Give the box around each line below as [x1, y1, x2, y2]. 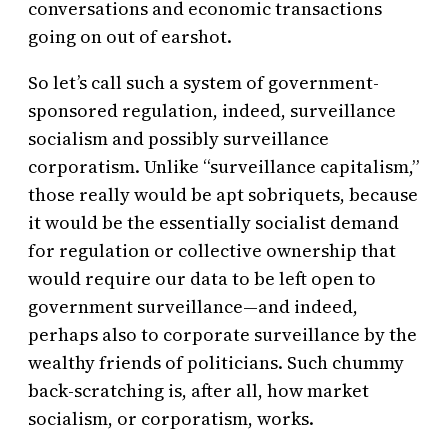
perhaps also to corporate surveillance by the [28, 322, 417, 348]
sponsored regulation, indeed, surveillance [28, 98, 396, 124]
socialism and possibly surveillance [28, 126, 329, 152]
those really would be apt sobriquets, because [28, 182, 418, 208]
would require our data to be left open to [28, 266, 376, 292]
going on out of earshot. [28, 24, 232, 50]
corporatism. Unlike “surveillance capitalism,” [28, 154, 419, 180]
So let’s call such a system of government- [28, 70, 379, 96]
